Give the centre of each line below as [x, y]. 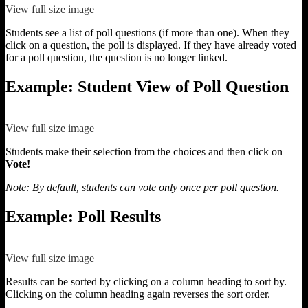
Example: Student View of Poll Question [147, 87]
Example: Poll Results [83, 217]
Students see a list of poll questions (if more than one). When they [147, 33]
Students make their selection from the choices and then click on [144, 152]
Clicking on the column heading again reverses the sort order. [141, 294]
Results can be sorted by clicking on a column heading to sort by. [146, 282]
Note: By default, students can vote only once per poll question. [142, 188]
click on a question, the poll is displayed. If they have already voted [151, 45]
